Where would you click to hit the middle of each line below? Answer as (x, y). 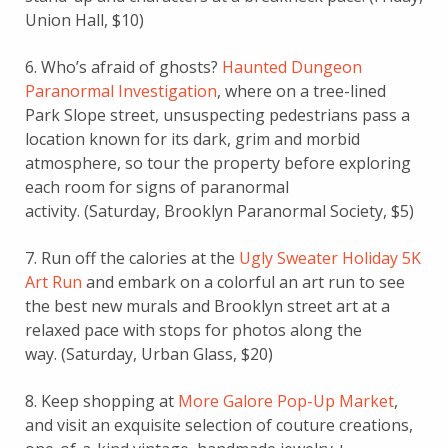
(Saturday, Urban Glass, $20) (167, 354)
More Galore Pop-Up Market (286, 401)
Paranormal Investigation (121, 91)
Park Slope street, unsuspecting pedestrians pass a (217, 115)
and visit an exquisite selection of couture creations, (219, 425)
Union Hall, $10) (84, 20)
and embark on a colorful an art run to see (243, 282)
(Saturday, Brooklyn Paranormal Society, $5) (249, 211)
